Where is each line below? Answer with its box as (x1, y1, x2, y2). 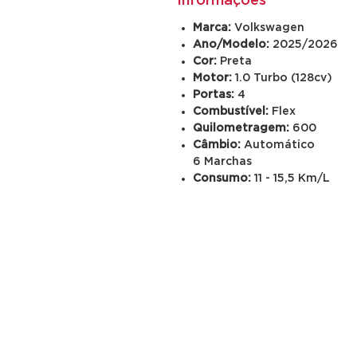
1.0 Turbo (235, 73, 288, 84)
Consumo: (193, 173, 251, 184)
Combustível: (193, 106, 272, 117)
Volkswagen (234, 22, 304, 33)
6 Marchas (193, 156, 252, 167)
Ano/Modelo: (193, 39, 269, 50)
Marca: (193, 22, 234, 33)
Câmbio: (193, 139, 244, 151)
